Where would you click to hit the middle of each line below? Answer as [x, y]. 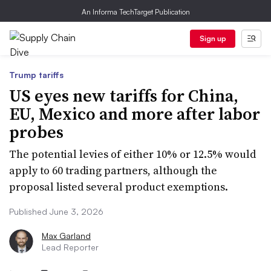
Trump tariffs [36, 75]
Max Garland [66, 236]
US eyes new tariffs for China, [124, 96]
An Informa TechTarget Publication [135, 12]
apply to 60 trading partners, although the [113, 170]
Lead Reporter [70, 247]
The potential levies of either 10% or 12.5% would [132, 154]
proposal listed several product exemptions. [119, 187]
